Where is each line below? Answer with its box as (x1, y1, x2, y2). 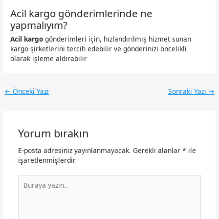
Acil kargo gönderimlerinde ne (10, 6, 153, 21)
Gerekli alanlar (132, 145, 182, 155)
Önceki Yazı (11, 86, 49, 96)
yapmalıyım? (10, 18, 68, 32)
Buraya (17, 175, 40, 184)
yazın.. (17, 184, 38, 194)
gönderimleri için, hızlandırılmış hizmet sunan (43, 34, 192, 44)
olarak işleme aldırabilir (10, 53, 88, 63)
